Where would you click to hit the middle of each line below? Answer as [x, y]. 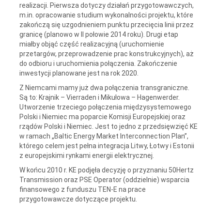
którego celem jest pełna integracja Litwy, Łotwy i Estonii [107, 146]
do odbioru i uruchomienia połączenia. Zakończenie [98, 63]
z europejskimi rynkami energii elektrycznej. [87, 155]
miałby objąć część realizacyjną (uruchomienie [92, 44]
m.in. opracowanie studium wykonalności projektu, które [106, 15]
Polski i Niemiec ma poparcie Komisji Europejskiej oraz [102, 116]
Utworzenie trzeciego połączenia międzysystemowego [105, 107]
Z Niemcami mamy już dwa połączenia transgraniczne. [104, 87]
